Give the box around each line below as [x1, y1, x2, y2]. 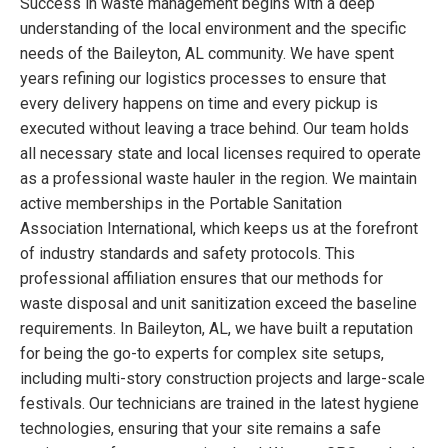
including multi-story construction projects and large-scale [20, 368, 425, 388]
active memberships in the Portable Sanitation [20, 193, 342, 213]
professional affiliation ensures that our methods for [20, 268, 383, 288]
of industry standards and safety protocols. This [20, 243, 355, 263]
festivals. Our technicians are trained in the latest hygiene [20, 393, 419, 413]
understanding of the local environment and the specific [20, 18, 406, 38]
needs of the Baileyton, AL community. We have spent [20, 43, 394, 63]
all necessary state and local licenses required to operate [20, 143, 421, 163]
